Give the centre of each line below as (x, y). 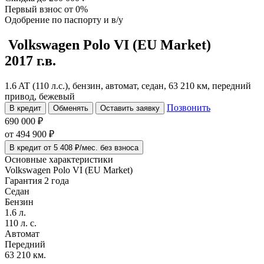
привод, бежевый (40, 96)
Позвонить (189, 107)
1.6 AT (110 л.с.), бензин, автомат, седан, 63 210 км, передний (128, 85)
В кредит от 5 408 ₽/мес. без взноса (74, 147)
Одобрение (28, 20)
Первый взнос (34, 9)
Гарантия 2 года (37, 180)
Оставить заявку (130, 108)
